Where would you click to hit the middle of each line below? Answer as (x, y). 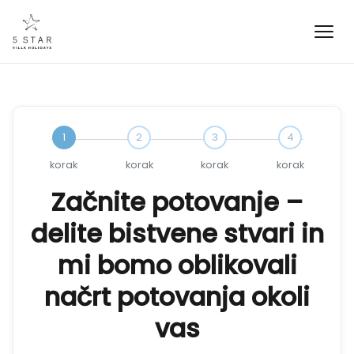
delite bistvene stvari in (177, 233)
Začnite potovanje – (177, 202)
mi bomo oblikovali (177, 265)
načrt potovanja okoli (177, 297)
